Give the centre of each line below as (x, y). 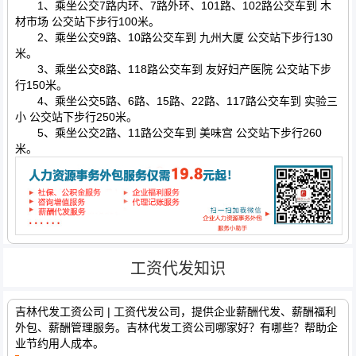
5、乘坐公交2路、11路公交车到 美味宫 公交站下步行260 (168, 133)
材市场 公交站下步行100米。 (87, 22)
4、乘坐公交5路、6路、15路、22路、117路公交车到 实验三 (176, 101)
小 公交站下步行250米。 (76, 117)
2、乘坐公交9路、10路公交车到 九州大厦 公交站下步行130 (174, 38)
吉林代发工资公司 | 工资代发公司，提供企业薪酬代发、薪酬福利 (175, 312)
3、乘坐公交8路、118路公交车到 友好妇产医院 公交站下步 (173, 70)
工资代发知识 (178, 269)
